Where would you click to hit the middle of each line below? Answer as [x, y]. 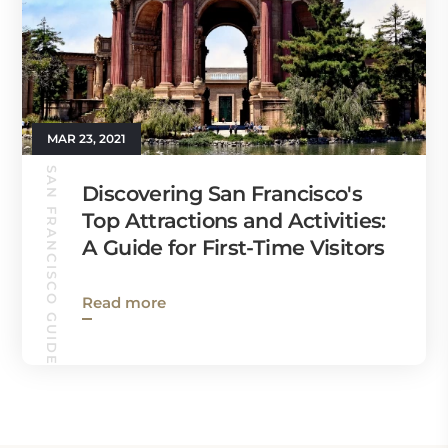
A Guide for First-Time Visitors [233, 247]
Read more [124, 302]
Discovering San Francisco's [222, 193]
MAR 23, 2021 [86, 138]
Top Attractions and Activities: [234, 220]
